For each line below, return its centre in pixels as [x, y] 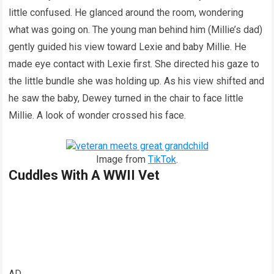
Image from [122, 159]
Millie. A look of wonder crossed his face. [98, 115]
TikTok [162, 159]
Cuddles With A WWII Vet [84, 175]
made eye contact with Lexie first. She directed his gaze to [134, 64]
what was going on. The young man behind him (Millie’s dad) [136, 29]
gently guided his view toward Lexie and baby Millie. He [128, 46]
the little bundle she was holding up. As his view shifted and [137, 81]
